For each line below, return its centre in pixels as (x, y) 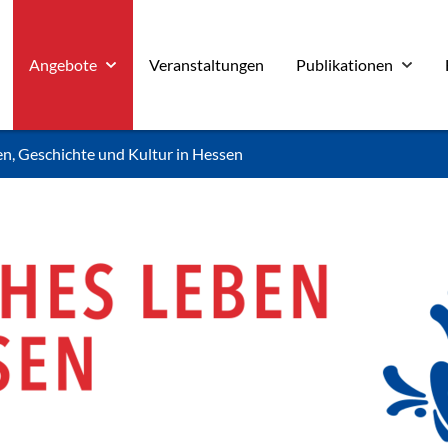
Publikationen (345, 64)
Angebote (63, 64)
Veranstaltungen (207, 64)
